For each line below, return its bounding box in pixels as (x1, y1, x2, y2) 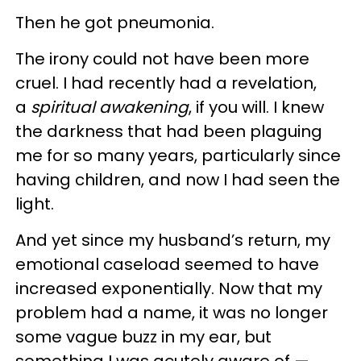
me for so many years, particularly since (15, 144, 341, 167)
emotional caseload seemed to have (15, 253, 319, 276)
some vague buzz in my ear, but (15, 326, 272, 348)
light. (15, 193, 54, 215)
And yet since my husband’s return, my (15, 229, 330, 251)
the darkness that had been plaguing (15, 120, 322, 143)
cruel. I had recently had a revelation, (15, 72, 317, 94)
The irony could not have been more (15, 48, 309, 70)
